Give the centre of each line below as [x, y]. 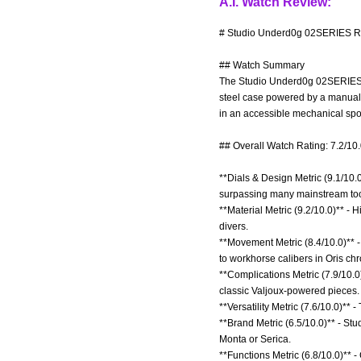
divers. [234, 226]
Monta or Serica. [255, 339]
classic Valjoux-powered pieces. [289, 291]
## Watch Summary [262, 65]
